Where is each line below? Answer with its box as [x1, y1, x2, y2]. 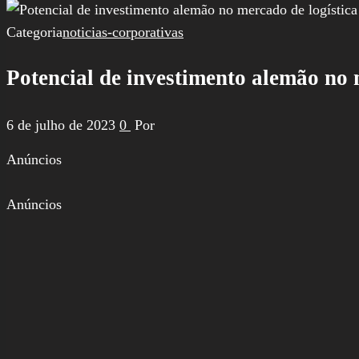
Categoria [6, 24, 63, 40]
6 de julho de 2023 [6, 116, 119, 133]
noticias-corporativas [63, 24, 184, 40]
